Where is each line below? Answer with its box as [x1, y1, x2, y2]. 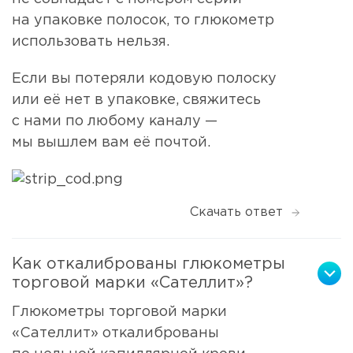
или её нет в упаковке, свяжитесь [12, 94, 261, 107]
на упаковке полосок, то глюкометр [12, 14, 274, 28]
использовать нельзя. [12, 35, 169, 49]
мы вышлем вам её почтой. [12, 136, 210, 150]
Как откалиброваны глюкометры [12, 256, 285, 271]
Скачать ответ [190, 206, 283, 218]
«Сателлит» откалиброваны [12, 326, 219, 340]
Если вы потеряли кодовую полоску [12, 72, 277, 86]
